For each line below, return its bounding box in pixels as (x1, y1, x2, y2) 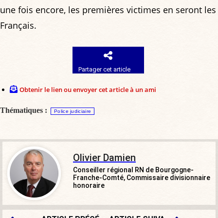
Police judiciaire (54, 109, 91, 114)
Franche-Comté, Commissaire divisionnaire (73, 174, 210, 182)
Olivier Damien (73, 152, 136, 164)
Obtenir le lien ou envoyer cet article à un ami (19, 85, 156, 94)
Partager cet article (78, 66, 131, 73)
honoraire (73, 182, 105, 190)
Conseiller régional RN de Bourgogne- (73, 166, 194, 174)
